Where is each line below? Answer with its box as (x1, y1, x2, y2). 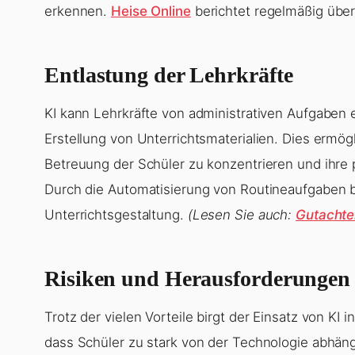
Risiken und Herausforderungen (44, 266, 351, 292)
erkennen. (44, 3, 112, 20)
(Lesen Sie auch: (187, 207, 296, 223)
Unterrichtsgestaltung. (44, 207, 188, 223)
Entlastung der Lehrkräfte (44, 63, 293, 88)
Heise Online (111, 3, 191, 20)
